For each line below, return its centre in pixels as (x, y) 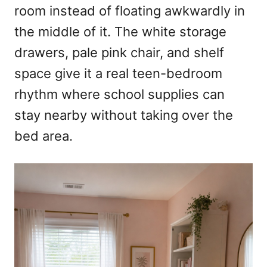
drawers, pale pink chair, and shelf (119, 53)
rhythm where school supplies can (119, 94)
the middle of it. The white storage (120, 32)
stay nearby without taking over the (124, 115)
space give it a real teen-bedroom (118, 74)
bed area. (44, 136)
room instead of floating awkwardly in (130, 11)
